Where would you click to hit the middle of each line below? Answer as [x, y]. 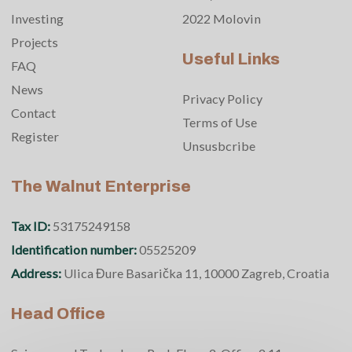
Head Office [58, 314]
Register [35, 137]
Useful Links [231, 59]
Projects [35, 42]
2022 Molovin [222, 19]
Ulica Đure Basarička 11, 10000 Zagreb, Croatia [196, 273]
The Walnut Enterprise [101, 187]
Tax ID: [32, 226]
